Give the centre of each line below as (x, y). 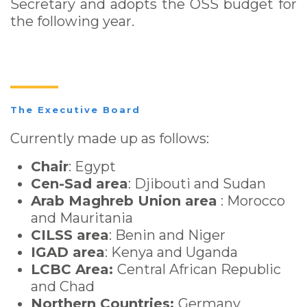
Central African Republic (199, 269)
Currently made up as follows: (110, 138)
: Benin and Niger (167, 235)
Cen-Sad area (79, 184)
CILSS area (70, 235)
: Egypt (92, 167)
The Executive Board (75, 110)
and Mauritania (84, 218)
